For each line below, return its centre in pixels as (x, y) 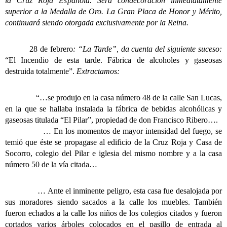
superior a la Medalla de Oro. (56, 12)
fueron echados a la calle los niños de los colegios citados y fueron (113, 213)
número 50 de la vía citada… (51, 165)
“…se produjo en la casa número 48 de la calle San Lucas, (129, 98)
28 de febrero (51, 49)
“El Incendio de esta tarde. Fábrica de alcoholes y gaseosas (113, 60)
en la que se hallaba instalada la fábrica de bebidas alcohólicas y (113, 109)
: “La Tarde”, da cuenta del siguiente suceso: (148, 49)
